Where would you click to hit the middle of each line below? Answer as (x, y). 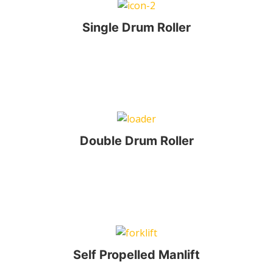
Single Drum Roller (136, 28)
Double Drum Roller (136, 141)
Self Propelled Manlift (136, 254)
